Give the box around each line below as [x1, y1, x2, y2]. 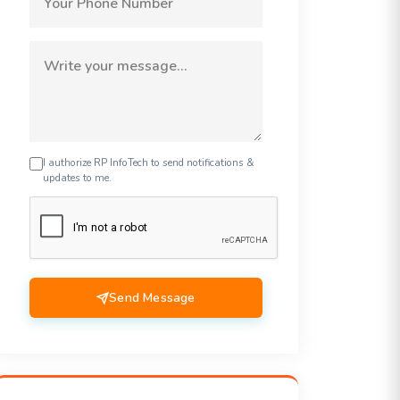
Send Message [109, 289, 196, 307]
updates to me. [43, 171, 112, 186]
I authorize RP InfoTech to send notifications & [43, 155, 254, 171]
